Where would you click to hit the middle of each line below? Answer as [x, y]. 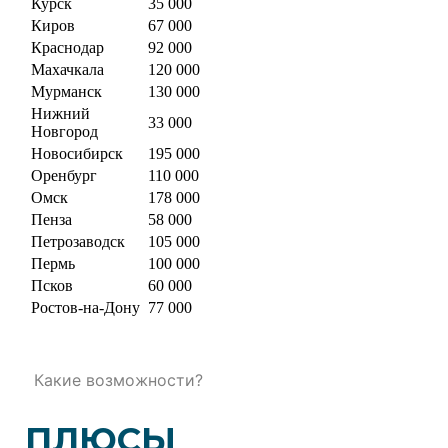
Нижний [60, 113]
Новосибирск [77, 153]
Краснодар [67, 47]
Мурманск [66, 91]
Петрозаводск [78, 241]
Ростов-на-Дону [85, 307]
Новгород [64, 131]
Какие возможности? [118, 379]
